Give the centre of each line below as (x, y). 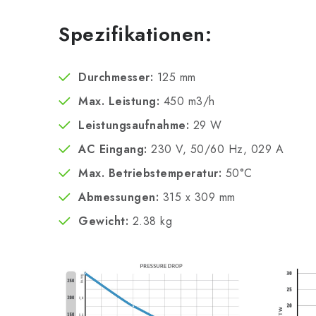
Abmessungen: (119, 197)
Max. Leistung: (119, 101)
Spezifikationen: (135, 34)
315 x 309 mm (197, 197)
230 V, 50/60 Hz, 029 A (215, 149)
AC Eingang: (113, 149)
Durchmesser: (116, 77)
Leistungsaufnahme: (134, 125)
